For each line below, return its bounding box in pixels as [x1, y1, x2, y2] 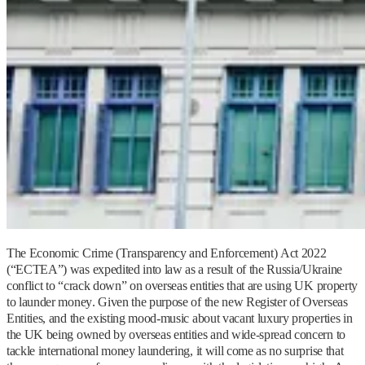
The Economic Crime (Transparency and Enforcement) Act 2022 [7, 246, 327, 261]
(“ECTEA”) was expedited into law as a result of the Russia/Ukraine [7, 262, 342, 277]
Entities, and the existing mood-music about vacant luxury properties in [7, 311, 353, 326]
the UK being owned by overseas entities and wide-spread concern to [7, 328, 345, 342]
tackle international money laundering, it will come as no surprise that [7, 344, 344, 358]
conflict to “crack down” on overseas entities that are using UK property [7, 279, 358, 293]
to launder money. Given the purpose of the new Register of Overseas [7, 295, 348, 310]
